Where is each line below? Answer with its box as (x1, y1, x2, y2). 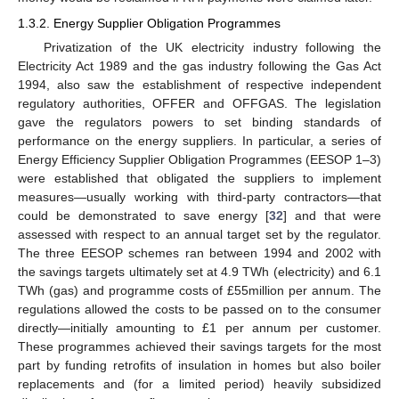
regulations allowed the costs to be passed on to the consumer (18, 301, 381, 316)
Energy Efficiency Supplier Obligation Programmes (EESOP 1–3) (18, 151, 381, 167)
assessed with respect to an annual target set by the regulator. (18, 226, 381, 241)
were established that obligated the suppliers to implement (18, 170, 381, 185)
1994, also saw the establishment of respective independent (18, 77, 381, 92)
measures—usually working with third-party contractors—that (18, 189, 381, 204)
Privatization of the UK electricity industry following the (43, 39, 381, 54)
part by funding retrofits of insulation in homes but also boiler (18, 357, 381, 372)
